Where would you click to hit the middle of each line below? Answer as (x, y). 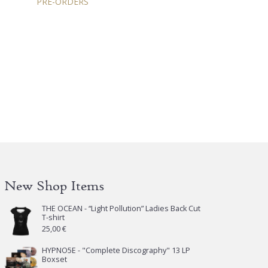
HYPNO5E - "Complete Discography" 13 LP (116, 251)
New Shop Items (55, 186)
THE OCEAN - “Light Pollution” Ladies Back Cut (121, 209)
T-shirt (54, 218)
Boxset (55, 260)
